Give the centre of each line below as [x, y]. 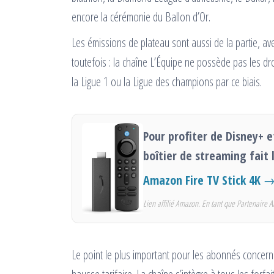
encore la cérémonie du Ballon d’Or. [141, 17]
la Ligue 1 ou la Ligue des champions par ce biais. [167, 82]
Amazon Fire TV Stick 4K [202, 180]
